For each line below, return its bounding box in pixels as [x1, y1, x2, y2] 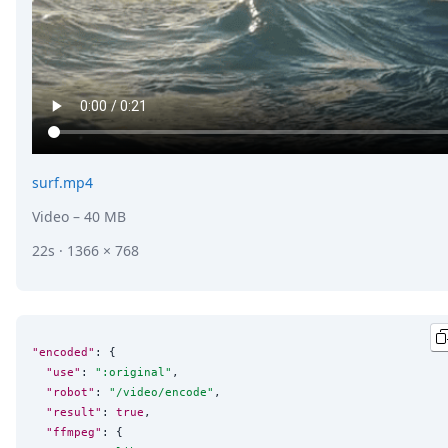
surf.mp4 [32, 172, 93, 192]
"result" [46, 405, 102, 420]
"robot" [46, 385, 95, 400]
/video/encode [116, 385, 207, 400]
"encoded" [32, 345, 95, 360]
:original [102, 365, 165, 380]
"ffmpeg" [46, 425, 102, 440]
